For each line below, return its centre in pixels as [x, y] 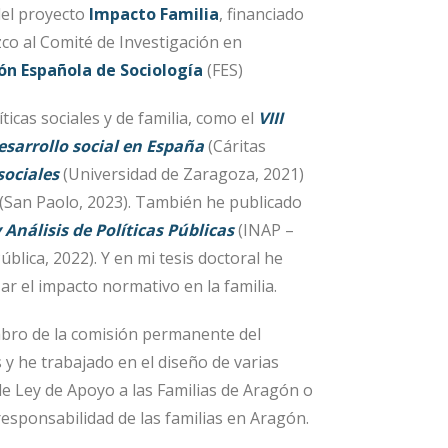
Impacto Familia [154, 13]
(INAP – [264, 229]
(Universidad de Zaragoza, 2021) [183, 173]
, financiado [261, 13]
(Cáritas [235, 145]
